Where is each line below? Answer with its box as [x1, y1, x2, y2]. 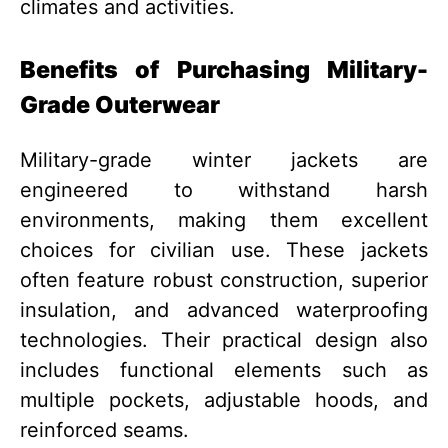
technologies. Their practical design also [20, 328, 428, 353]
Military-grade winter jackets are [20, 148, 428, 173]
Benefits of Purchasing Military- [20, 55, 428, 85]
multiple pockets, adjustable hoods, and [20, 388, 428, 413]
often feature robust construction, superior [20, 268, 428, 293]
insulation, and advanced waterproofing [20, 298, 428, 323]
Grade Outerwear [20, 90, 220, 120]
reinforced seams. [20, 418, 189, 443]
